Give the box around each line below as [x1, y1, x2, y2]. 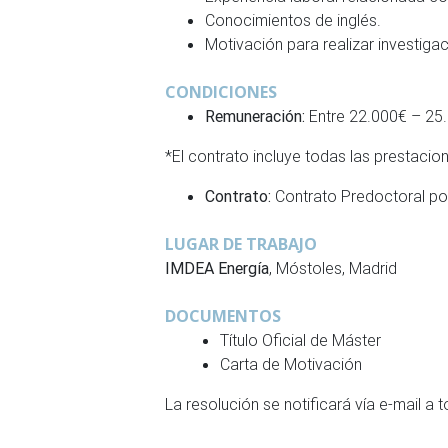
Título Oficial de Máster [220, 330, 382, 350]
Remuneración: [205, 106, 306, 126]
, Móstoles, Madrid [269, 258, 398, 278]
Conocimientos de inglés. [205, 10, 382, 30]
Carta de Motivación [220, 354, 363, 374]
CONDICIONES [165, 81, 278, 103]
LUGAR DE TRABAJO [165, 233, 318, 255]
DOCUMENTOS [165, 305, 282, 327]
